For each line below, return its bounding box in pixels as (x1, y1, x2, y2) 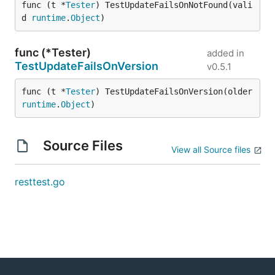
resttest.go (15, 176, 65, 188)
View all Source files (171, 144, 250, 155)
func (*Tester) (15, 46, 91, 59)
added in (206, 47, 244, 59)
